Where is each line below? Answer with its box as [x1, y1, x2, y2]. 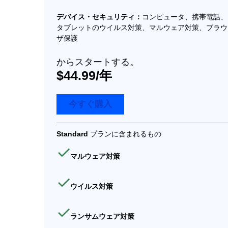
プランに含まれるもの [90, 129, 161, 138]
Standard [56, 129, 90, 138]
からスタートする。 [56, 57, 139, 68]
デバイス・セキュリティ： [56, 13, 142, 21]
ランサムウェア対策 [70, 212, 134, 221]
